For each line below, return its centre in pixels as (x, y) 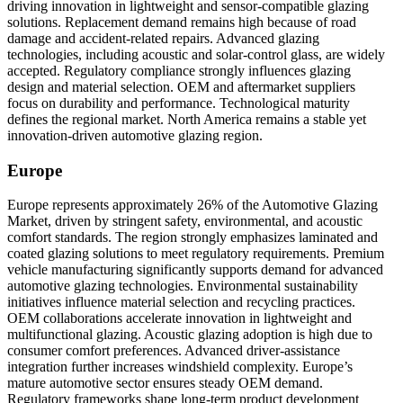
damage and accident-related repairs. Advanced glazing (163, 38)
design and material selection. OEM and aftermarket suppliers (181, 86)
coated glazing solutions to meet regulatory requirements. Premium (196, 254)
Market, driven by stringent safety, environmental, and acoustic (185, 221)
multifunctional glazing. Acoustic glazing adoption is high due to (190, 335)
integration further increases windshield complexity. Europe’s (180, 367)
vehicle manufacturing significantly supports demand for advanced (195, 270)
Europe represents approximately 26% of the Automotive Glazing (193, 205)
